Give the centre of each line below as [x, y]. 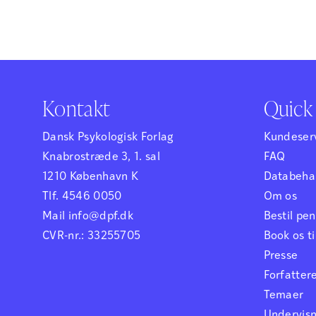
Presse [281, 256]
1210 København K [91, 177]
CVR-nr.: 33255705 [92, 237]
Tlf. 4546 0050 [82, 197]
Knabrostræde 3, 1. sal [102, 158]
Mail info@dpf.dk [88, 217]
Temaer [284, 296]
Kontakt [77, 108]
